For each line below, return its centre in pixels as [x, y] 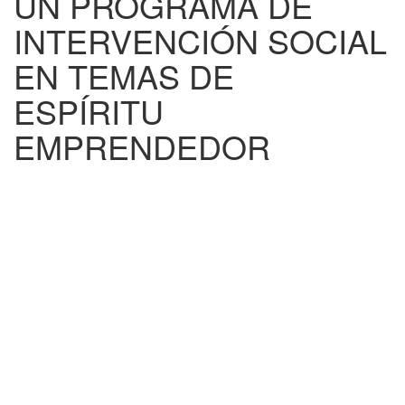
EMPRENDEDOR [142, 146]
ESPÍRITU [89, 111]
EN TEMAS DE [124, 75]
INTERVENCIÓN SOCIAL [200, 40]
